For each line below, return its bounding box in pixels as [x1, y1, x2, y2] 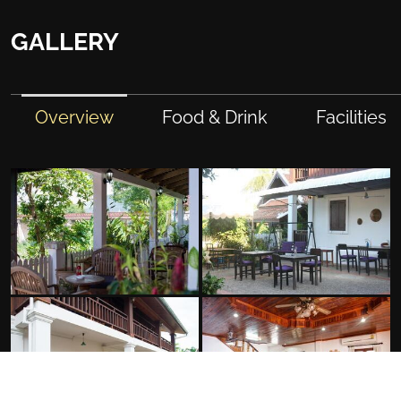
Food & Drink [162, 106, 269, 128]
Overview [35, 106, 115, 128]
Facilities [316, 106, 388, 128]
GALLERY [11, 28, 119, 55]
